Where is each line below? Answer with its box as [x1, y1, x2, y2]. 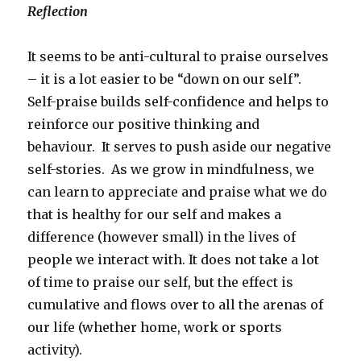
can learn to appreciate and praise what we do [27, 183, 328, 200]
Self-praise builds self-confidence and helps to [27, 93, 330, 110]
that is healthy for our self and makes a [27, 205, 282, 222]
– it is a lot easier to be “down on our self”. [27, 70, 305, 87]
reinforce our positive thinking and [27, 115, 260, 132]
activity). [27, 341, 83, 358]
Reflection [27, 2, 89, 19]
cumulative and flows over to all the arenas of [27, 296, 324, 313]
